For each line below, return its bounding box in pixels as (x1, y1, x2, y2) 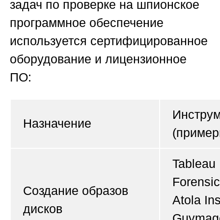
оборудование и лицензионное (10, 52, 187, 66)
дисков (23, 202, 62, 216)
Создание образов (23, 184, 128, 198)
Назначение (23, 116, 91, 131)
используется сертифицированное (10, 34, 208, 48)
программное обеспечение (10, 16, 164, 30)
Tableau (172, 157, 216, 171)
